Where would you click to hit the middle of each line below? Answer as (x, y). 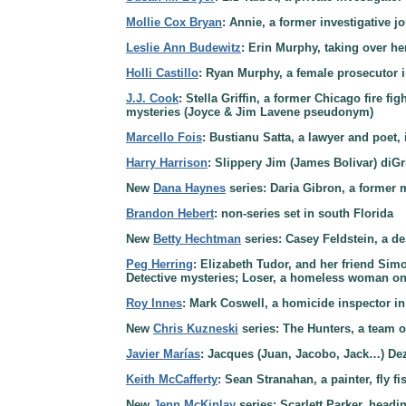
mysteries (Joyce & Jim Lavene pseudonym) (250, 111)
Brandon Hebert (170, 213)
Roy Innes (154, 303)
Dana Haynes (189, 188)
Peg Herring (159, 264)
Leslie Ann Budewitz (184, 47)
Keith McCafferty (172, 379)
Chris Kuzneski (196, 328)
